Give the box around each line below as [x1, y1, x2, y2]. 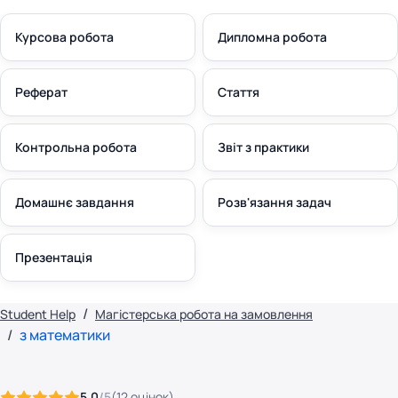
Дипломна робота [218, 28, 327, 45]
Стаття [218, 84, 259, 100]
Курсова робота [15, 28, 114, 45]
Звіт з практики [218, 139, 309, 155]
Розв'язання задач [218, 194, 331, 211]
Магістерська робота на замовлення [95, 306, 313, 322]
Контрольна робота [15, 139, 137, 155]
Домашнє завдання [15, 194, 134, 211]
